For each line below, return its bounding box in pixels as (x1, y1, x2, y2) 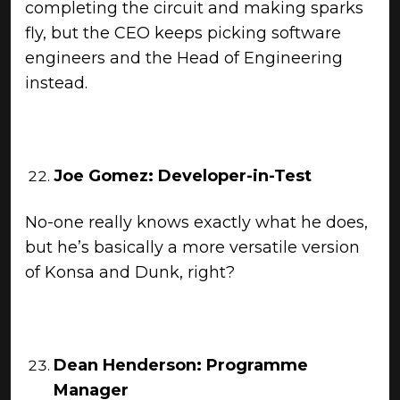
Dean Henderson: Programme (54, 355, 308, 375)
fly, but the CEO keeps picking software (25, 23, 341, 43)
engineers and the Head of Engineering (25, 48, 343, 68)
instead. (25, 73, 87, 93)
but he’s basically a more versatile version (25, 237, 360, 257)
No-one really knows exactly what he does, (25, 212, 368, 232)
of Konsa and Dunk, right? (25, 262, 235, 282)
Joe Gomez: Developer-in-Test (54, 166, 312, 186)
